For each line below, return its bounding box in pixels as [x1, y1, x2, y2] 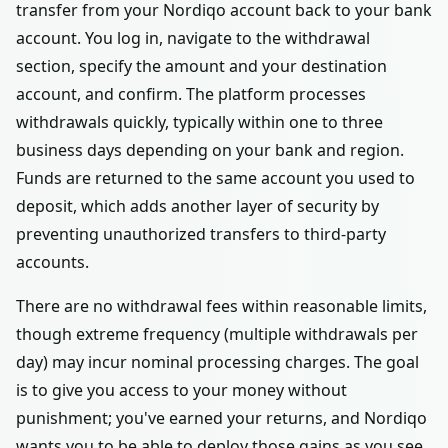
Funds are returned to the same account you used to [16, 167, 415, 189]
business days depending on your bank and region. [16, 139, 404, 161]
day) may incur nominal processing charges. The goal [16, 351, 419, 373]
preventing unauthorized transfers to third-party [16, 223, 386, 245]
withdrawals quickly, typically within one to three [16, 111, 383, 133]
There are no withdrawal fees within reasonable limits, [16, 295, 427, 317]
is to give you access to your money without [16, 379, 347, 401]
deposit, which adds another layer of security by [16, 195, 379, 217]
